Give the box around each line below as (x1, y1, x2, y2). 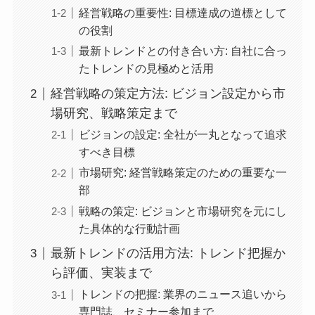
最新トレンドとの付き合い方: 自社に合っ (78, 44, 287, 58)
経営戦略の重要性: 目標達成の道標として (78, 6, 287, 20)
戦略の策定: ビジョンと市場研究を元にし (78, 204, 287, 217)
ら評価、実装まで (50, 266, 152, 281)
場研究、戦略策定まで (50, 106, 177, 121)
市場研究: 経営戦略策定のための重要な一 (78, 166, 287, 179)
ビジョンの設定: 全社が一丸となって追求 (78, 128, 287, 141)
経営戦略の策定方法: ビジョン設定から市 (50, 86, 285, 101)
